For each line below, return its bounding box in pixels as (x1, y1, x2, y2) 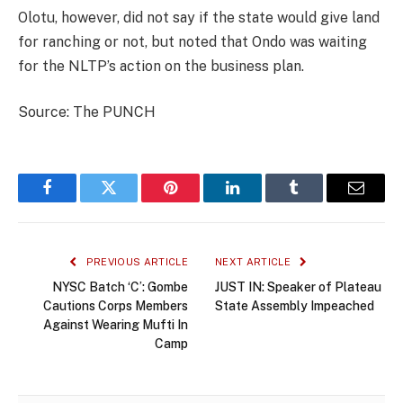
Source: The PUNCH (18, 103, 156, 121)
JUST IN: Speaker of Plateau (215, 280, 381, 295)
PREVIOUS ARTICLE (83, 256, 188, 268)
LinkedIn (230, 193, 291, 210)
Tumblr (292, 193, 341, 210)
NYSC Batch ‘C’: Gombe (52, 280, 188, 295)
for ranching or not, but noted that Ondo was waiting (18, 32, 367, 50)
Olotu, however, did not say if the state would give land (18, 8, 380, 26)
